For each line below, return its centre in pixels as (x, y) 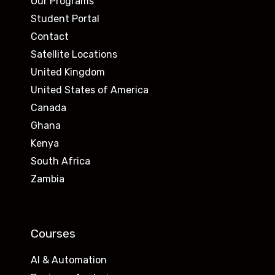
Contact (50, 37)
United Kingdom (68, 72)
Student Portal (65, 19)
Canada (48, 108)
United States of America (90, 90)
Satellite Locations (74, 55)
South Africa (60, 161)
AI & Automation (69, 260)
